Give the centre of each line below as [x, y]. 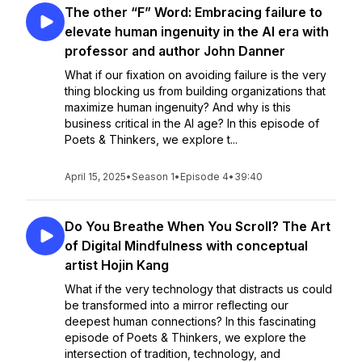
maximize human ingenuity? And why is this [178, 107]
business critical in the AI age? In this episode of [192, 123]
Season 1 [153, 177]
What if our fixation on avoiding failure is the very [196, 75]
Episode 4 [204, 177]
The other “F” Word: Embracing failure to [194, 12]
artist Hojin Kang [117, 265]
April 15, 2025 [95, 177]
